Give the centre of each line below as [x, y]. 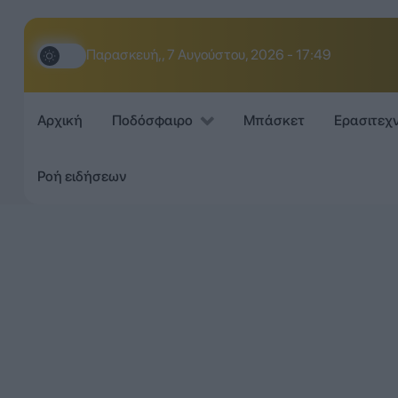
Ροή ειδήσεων [81, 176]
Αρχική [60, 121]
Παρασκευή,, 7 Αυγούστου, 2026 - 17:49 [208, 55]
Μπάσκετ [274, 121]
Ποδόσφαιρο [152, 121]
